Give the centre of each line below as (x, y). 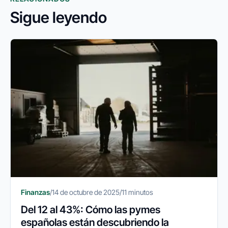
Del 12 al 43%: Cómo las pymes (91, 209)
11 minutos (137, 192)
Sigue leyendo (59, 18)
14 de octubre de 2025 (86, 192)
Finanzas (35, 192)
